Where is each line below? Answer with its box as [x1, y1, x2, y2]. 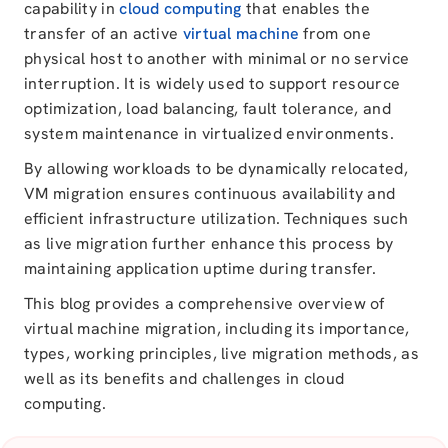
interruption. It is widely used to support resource [24, 73, 401, 94]
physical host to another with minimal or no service [24, 48, 410, 69]
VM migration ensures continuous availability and [24, 183, 396, 204]
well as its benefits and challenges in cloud [24, 368, 345, 389]
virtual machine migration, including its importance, [24, 318, 410, 339]
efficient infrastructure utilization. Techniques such [24, 208, 408, 229]
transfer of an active [24, 23, 183, 44]
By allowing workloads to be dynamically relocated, [24, 158, 408, 179]
